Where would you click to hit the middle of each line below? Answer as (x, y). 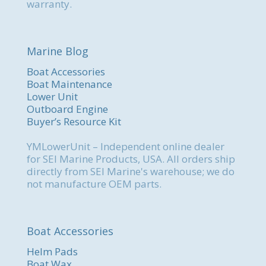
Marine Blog (58, 51)
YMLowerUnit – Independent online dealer (126, 147)
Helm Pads (52, 252)
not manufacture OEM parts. (94, 184)
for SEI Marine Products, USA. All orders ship (131, 159)
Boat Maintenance (69, 84)
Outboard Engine (67, 109)
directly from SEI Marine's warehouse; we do (131, 172)
